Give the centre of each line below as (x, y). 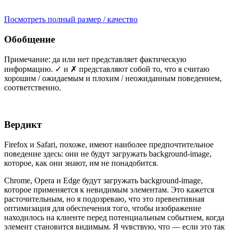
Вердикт (23, 125)
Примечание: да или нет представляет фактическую (95, 59)
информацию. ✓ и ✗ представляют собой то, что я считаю (107, 69)
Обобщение (30, 39)
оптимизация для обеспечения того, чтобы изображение (103, 208)
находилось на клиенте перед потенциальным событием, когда (114, 218)
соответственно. (33, 87)
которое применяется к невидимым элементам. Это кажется (109, 190)
